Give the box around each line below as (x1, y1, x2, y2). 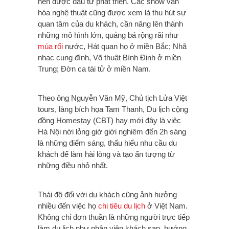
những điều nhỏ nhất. (38, 161, 108, 170)
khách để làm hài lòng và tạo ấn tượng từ (38, 150, 175, 159)
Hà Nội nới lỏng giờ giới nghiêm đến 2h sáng (38, 127, 186, 136)
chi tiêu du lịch (98, 201, 145, 211)
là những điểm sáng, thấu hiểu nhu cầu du (38, 139, 177, 148)
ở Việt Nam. (145, 201, 188, 211)
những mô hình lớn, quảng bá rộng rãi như (38, 31, 178, 40)
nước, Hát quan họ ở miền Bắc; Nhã (63, 42, 187, 51)
